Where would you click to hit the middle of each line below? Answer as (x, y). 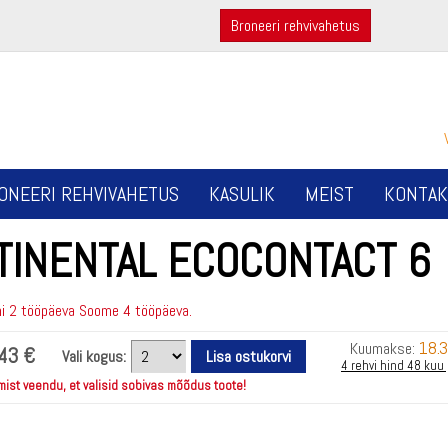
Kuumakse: (384, 348)
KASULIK (242, 194)
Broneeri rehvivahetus (295, 25)
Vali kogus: (94, 356)
